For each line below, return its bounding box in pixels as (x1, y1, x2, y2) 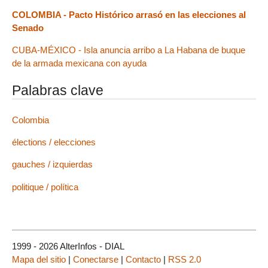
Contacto (126, 254, 161, 264)
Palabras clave (12, 82, 103, 98)
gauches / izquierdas (12, 159, 93, 170)
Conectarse (73, 254, 118, 264)
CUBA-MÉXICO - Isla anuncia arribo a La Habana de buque (12, 45, 245, 56)
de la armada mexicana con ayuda (12, 58, 147, 69)
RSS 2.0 (168, 254, 201, 264)
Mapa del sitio (12, 254, 66, 264)
